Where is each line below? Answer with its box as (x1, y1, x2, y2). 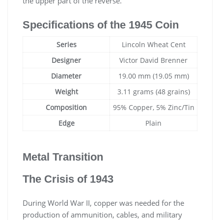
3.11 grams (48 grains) (117, 87, 190, 97)
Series (56, 40, 77, 50)
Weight (55, 87, 78, 97)
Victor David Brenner (119, 55, 188, 65)
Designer (52, 55, 81, 65)
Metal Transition (23, 151, 103, 164)
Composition (46, 103, 87, 112)
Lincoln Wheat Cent (121, 40, 186, 50)
